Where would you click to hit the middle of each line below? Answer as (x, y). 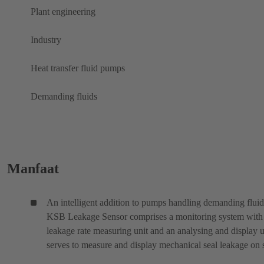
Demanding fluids (64, 97)
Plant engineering (63, 12)
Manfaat (33, 169)
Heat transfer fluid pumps (78, 68)
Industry (46, 40)
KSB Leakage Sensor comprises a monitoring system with (155, 217)
